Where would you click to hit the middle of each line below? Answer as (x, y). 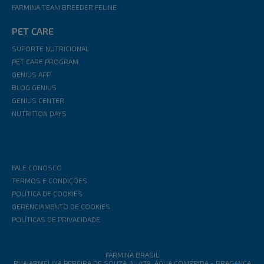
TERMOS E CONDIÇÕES (49, 181)
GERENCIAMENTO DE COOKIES (61, 207)
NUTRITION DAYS (39, 113)
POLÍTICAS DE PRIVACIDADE (56, 220)
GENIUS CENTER (38, 100)
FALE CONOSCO (37, 168)
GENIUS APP (31, 75)
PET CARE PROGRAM (45, 62)
